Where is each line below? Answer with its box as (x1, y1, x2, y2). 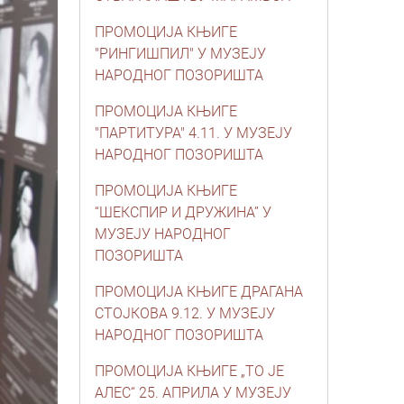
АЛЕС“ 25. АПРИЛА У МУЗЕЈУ (95, 384, 291, 401)
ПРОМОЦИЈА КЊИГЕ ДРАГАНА (95, 283, 303, 300)
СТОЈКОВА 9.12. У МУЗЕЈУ (95, 305, 275, 322)
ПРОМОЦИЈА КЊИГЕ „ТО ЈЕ (95, 363, 284, 380)
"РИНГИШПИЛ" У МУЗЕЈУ (95, 45, 266, 62)
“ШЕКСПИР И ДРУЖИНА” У (95, 204, 271, 221)
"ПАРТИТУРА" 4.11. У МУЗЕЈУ (95, 124, 292, 142)
